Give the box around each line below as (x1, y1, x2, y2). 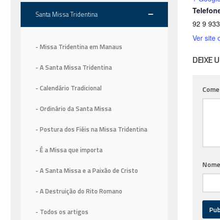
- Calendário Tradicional (35, 83, 102, 93)
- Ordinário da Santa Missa (35, 104, 111, 114)
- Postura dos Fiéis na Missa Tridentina (35, 124, 147, 135)
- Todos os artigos (35, 207, 88, 217)
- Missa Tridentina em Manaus (35, 42, 122, 52)
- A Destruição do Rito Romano (35, 186, 122, 196)
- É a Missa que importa (35, 145, 103, 155)
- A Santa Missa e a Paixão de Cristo (35, 165, 138, 176)
